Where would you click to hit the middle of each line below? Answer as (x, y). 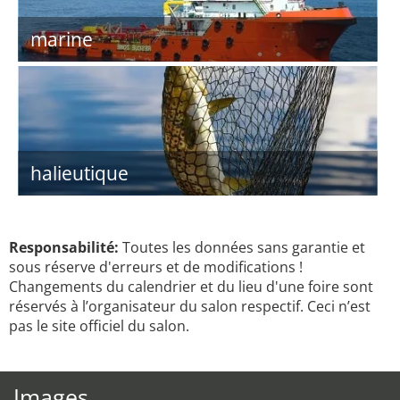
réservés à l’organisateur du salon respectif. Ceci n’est (190, 306)
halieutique (79, 173)
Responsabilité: (64, 247)
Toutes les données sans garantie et (242, 247)
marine (62, 39)
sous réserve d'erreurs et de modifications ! (156, 267)
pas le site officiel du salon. (99, 326)
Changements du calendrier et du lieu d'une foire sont (191, 287)
